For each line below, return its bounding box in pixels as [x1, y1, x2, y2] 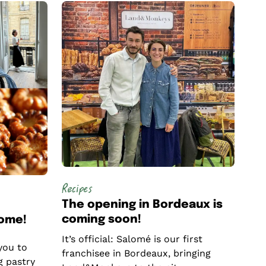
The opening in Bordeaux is [61, 199, 223, 211]
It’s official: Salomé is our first [61, 233, 202, 245]
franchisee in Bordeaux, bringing [61, 248, 211, 259]
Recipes [61, 182, 93, 197]
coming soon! [61, 214, 141, 226]
